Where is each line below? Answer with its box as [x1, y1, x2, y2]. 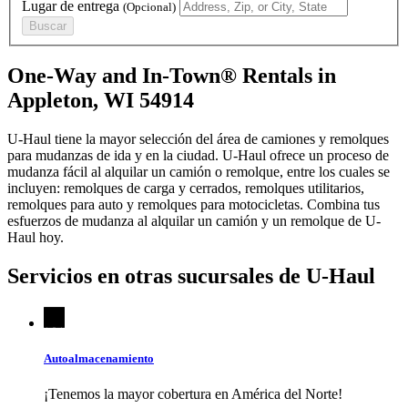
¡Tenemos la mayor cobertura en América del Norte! [44, 386, 342, 403]
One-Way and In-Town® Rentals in [7, 64, 336, 88]
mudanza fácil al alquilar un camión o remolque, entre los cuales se [7, 164, 390, 180]
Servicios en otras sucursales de [7, 264, 306, 289]
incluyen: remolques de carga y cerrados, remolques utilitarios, [7, 180, 364, 197]
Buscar [29, 18, 66, 33]
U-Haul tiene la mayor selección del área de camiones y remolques [7, 131, 389, 148]
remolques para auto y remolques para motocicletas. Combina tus [7, 197, 380, 213]
